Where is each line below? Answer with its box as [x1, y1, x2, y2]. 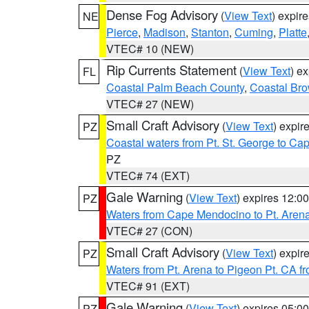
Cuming [235, 24, 273, 40]
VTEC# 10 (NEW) [106, 41, 194, 57]
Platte [279, 24, 307, 40]
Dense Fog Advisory [106, 6, 218, 23]
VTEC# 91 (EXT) [106, 278, 190, 294]
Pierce [106, 24, 138, 40]
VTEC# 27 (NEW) [106, 96, 194, 112]
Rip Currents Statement [106, 61, 237, 79]
